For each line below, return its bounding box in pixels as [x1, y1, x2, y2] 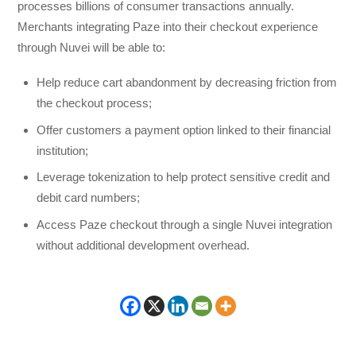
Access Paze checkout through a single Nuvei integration [37, 217, 333, 231]
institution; [37, 143, 89, 157]
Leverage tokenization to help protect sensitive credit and [37, 170, 331, 184]
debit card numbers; [37, 191, 141, 205]
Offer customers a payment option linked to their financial [37, 122, 331, 137]
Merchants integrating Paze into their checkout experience [17, 19, 319, 33]
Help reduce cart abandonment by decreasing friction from [37, 75, 338, 90]
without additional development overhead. [37, 238, 250, 252]
